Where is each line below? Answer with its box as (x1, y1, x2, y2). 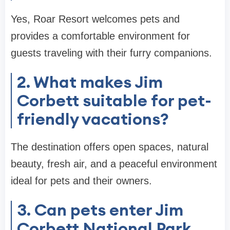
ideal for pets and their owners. (11, 175, 152, 186)
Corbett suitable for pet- (17, 89, 212, 111)
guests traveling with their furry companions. (11, 47, 212, 59)
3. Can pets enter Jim (17, 199, 183, 220)
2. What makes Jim (17, 71, 163, 92)
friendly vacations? (17, 108, 169, 129)
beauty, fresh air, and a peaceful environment (11, 158, 217, 169)
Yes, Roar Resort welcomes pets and (11, 13, 180, 25)
